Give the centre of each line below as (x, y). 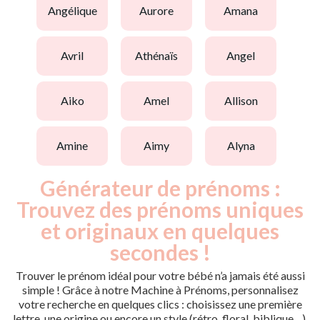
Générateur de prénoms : (160, 187)
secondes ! (160, 252)
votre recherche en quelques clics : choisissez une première (160, 304)
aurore (160, 11)
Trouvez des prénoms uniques (160, 209)
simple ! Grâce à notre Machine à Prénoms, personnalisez (160, 289)
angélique (76, 11)
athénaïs (160, 56)
